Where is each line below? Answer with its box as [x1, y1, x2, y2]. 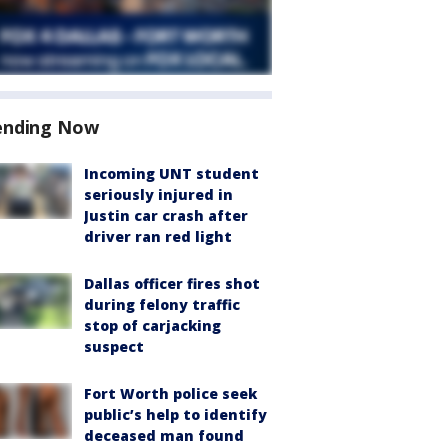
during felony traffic [84, 295, 240, 314]
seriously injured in [84, 185, 233, 204]
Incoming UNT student [84, 164, 259, 183]
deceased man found [84, 426, 244, 445]
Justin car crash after [84, 206, 248, 225]
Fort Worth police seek [84, 384, 257, 403]
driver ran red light [84, 227, 232, 246]
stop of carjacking [84, 316, 221, 335]
